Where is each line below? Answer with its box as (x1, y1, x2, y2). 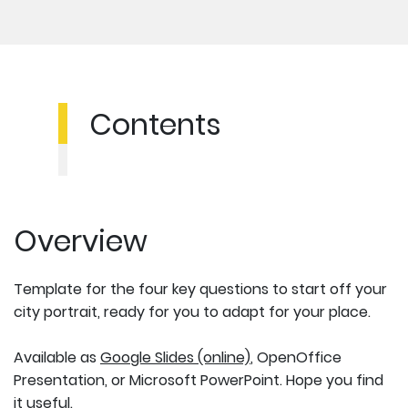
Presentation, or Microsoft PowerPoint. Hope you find (14, 369, 383, 391)
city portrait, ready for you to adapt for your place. (14, 301, 371, 322)
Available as (14, 346, 100, 368)
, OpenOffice (250, 346, 342, 368)
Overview (14, 219, 148, 261)
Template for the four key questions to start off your (14, 278, 387, 300)
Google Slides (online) (100, 346, 250, 368)
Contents (89, 103, 221, 145)
